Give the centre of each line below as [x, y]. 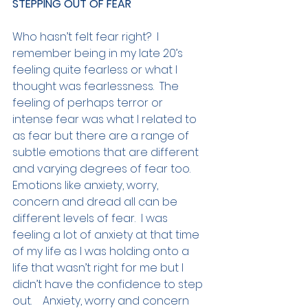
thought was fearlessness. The [97, 87]
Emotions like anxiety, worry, [87, 186]
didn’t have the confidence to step [109, 285]
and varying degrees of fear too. [104, 169]
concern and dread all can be [96, 202]
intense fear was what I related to [106, 120]
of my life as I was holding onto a [102, 252]
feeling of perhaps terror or [89, 103]
